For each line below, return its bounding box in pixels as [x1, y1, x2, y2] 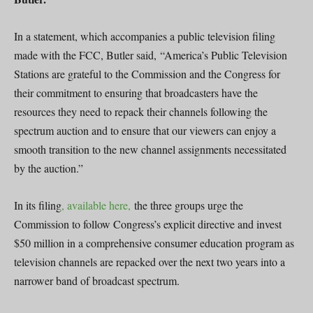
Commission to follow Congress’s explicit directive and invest [14, 216, 282, 231]
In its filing [14, 197, 61, 212]
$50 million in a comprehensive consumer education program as [14, 235, 294, 250]
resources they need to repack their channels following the [14, 103, 268, 119]
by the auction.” [14, 160, 83, 175]
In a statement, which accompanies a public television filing [14, 28, 275, 43]
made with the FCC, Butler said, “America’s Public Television [14, 47, 287, 62]
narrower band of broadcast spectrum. [14, 272, 180, 288]
